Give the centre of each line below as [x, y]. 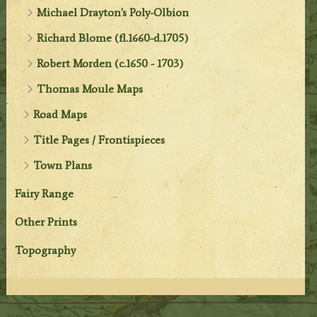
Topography [46, 250]
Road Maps [60, 114]
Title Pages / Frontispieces [99, 139]
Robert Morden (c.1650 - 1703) [110, 63]
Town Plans [63, 165]
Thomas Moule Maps [90, 88]
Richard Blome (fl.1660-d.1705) [113, 38]
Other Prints [46, 221]
